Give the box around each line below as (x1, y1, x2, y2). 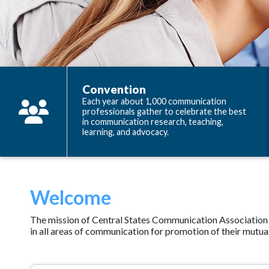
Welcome (30, 186, 111, 209)
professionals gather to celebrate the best (82, 106, 246, 116)
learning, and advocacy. (82, 127, 169, 137)
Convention (82, 82, 146, 96)
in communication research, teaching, (82, 116, 223, 127)
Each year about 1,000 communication (82, 96, 226, 106)
